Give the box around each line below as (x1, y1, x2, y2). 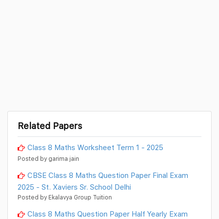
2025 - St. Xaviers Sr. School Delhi (18, 182, 131, 192)
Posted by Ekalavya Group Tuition (18, 194, 112, 201)
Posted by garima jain (18, 155, 79, 163)
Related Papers (18, 121, 82, 131)
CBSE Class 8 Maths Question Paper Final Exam (27, 171, 188, 180)
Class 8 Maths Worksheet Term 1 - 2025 (27, 143, 163, 152)
